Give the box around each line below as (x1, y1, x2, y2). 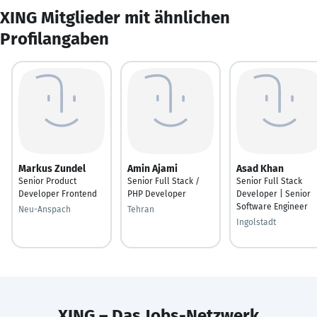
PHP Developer (127, 188, 186, 199)
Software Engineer (236, 201, 308, 212)
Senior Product (18, 175, 76, 186)
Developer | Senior (236, 188, 311, 199)
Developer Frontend (18, 188, 97, 199)
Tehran (127, 204, 154, 214)
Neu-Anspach (18, 204, 71, 214)
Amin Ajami (127, 162, 178, 175)
